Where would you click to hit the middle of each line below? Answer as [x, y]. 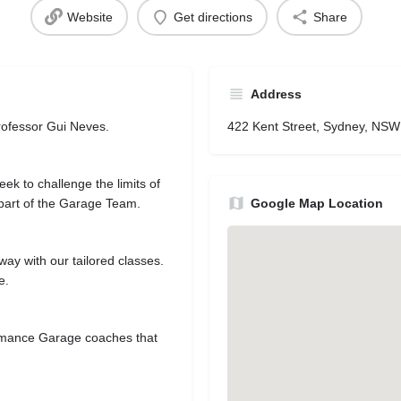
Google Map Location [317, 203]
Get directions [213, 17]
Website [90, 17]
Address [276, 94]
